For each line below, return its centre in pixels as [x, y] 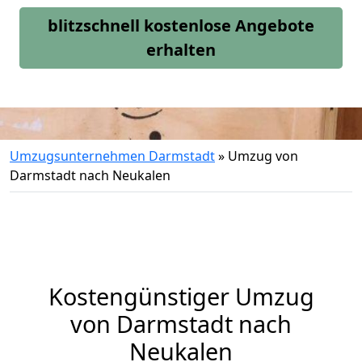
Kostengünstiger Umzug [181, 296]
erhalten [181, 50]
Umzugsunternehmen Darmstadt [112, 156]
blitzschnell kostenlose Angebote [181, 25]
